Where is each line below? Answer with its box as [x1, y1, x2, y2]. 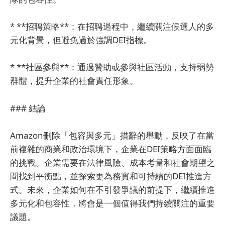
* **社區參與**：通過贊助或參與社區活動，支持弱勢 [10, 61, 214, 73]
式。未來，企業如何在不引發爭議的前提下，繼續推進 [10, 183, 215, 195]
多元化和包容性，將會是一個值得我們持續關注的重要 [10, 197, 215, 209]
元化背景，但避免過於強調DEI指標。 [10, 34, 152, 46]
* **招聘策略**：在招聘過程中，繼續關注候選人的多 [10, 21, 214, 33]
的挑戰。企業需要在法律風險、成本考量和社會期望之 [10, 156, 215, 168]
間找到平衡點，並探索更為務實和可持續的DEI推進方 [10, 170, 211, 182]
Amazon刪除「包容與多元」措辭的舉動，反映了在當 [10, 129, 214, 141]
